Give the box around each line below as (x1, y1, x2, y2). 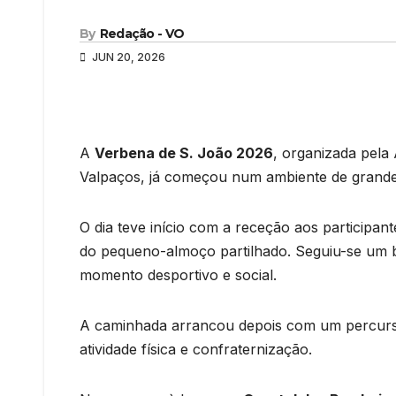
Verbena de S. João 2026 (95, 143, 273, 162)
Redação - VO (99, 25, 185, 42)
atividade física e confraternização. (80, 339, 312, 358)
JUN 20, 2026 (89, 49, 165, 64)
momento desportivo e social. (80, 265, 277, 284)
